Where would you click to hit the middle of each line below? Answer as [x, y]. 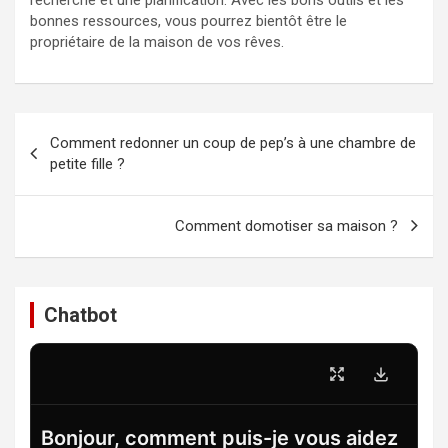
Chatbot [80, 314]
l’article [57, 191]
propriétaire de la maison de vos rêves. [157, 41]
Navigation [75, 127]
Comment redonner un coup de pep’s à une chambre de [233, 142]
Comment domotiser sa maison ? [286, 225]
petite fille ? [87, 163]
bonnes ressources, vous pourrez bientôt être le [188, 20]
